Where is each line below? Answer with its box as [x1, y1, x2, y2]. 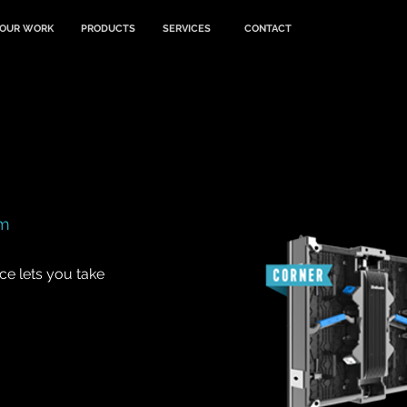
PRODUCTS [81, 23, 135, 35]
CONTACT [244, 23, 292, 35]
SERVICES [163, 23, 211, 35]
